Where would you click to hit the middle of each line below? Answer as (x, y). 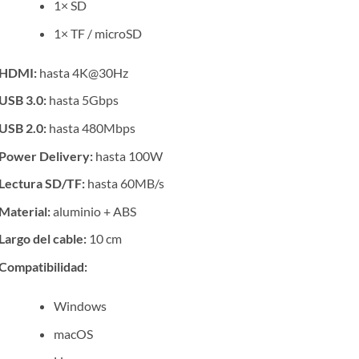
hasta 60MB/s (125, 184)
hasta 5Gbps (83, 100)
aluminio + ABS (94, 211)
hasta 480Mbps (91, 127)
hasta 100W (128, 155)
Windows (81, 305)
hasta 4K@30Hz (83, 72)
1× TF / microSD (98, 33)
